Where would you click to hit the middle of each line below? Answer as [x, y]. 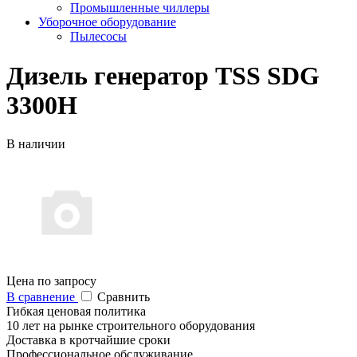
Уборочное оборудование [107, 22]
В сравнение [42, 297]
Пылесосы [98, 37]
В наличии [36, 144]
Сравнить [124, 297]
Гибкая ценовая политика [76, 312]
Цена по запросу [51, 281]
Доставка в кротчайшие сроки [88, 340]
